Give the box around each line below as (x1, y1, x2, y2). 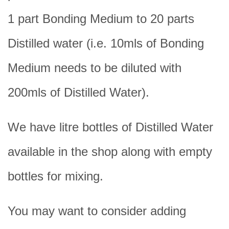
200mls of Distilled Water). (8, 85, 149, 99)
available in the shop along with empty (8, 144, 212, 158)
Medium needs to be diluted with (8, 60, 181, 75)
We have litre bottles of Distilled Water (8, 120, 213, 134)
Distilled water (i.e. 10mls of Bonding (8, 36, 204, 50)
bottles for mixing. (8, 169, 103, 183)
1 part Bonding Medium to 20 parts (8, 11, 194, 26)
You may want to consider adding (8, 203, 186, 218)
